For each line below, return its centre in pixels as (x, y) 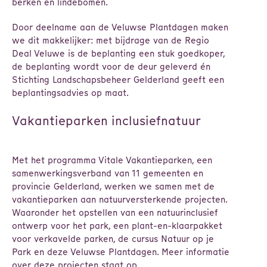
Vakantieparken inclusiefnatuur (106, 120)
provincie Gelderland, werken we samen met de (113, 186)
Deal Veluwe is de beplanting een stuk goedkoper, (118, 53)
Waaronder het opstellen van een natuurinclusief (115, 212)
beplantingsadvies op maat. (70, 93)
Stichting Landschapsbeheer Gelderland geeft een (118, 80)
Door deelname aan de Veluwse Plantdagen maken (120, 27)
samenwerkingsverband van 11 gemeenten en (108, 173)
